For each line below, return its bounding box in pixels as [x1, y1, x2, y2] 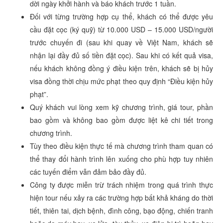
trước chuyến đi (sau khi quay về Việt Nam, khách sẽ [30, 37, 213, 47]
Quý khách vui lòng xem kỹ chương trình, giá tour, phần [30, 102, 213, 112]
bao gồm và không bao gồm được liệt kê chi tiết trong [30, 114, 213, 125]
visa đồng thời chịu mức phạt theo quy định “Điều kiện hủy [30, 76, 213, 86]
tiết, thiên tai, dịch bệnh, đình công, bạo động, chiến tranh [30, 205, 213, 216]
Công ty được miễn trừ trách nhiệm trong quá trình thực [30, 179, 213, 190]
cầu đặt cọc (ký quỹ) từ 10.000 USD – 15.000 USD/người [30, 24, 213, 34]
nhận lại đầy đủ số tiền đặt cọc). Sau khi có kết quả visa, [30, 50, 213, 60]
